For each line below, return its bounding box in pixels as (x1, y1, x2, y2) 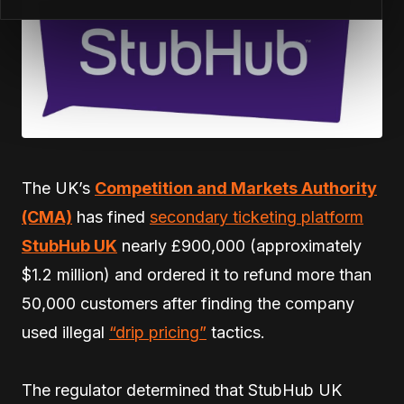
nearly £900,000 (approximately (117, 235, 362, 255)
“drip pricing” (109, 322, 207, 342)
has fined (72, 207, 150, 226)
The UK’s (22, 178, 95, 197)
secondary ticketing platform (150, 207, 363, 226)
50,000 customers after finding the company (22, 293, 354, 313)
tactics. (207, 322, 265, 342)
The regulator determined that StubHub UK (22, 380, 342, 399)
